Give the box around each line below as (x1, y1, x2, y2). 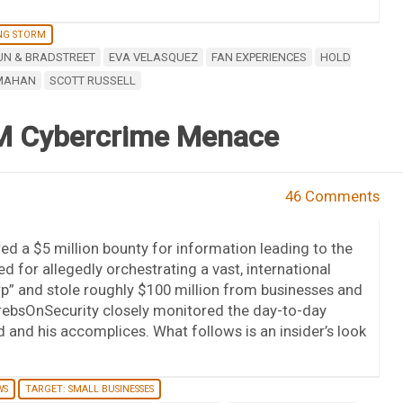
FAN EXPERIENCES (210, 49, 307, 64)
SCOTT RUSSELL (49, 73, 136, 87)
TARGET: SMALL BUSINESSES (24, 382, 154, 395)
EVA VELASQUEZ (108, 49, 198, 64)
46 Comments (285, 186, 381, 205)
